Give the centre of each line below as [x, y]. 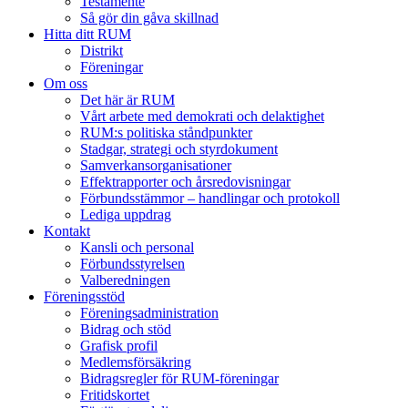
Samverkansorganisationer [156, 165]
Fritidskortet [115, 395]
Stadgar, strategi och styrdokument [179, 149]
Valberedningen [125, 280]
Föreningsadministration [149, 313]
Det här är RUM [127, 100]
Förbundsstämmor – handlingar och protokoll [210, 198]
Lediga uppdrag [126, 214]
